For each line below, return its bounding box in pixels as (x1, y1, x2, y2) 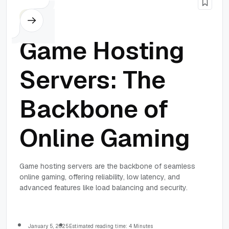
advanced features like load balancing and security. (19, 182, 188, 192)
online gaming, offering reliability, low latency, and (19, 172, 180, 181)
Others (27, 13, 44, 20)
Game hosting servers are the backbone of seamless (19, 161, 195, 171)
